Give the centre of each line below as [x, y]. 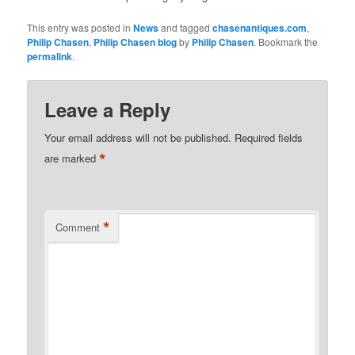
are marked [72, 158]
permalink [50, 57]
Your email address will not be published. [138, 138]
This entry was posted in [80, 28]
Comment [78, 227]
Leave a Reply [108, 110]
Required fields [269, 138]
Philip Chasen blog [136, 42]
